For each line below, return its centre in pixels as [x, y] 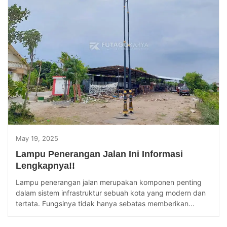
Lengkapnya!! [45, 166]
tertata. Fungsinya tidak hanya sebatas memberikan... [105, 204]
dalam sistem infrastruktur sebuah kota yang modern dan [111, 193]
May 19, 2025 [37, 139]
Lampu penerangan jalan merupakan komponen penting [109, 182]
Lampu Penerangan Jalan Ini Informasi [99, 154]
